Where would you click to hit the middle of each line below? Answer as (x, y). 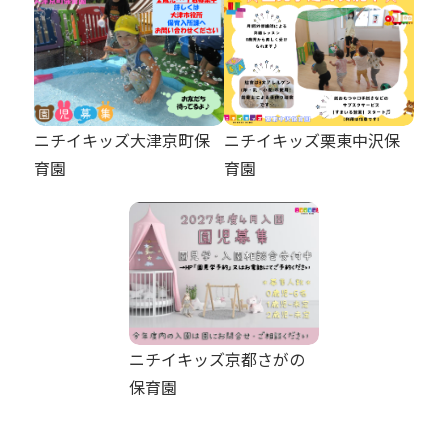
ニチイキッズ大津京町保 (121, 139)
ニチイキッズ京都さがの (216, 358)
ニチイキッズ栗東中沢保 (312, 139)
